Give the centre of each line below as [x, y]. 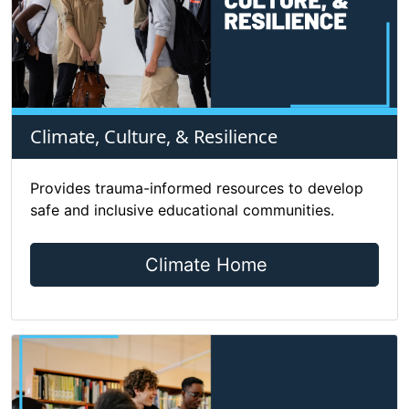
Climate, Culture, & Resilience [154, 136]
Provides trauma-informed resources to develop [197, 188]
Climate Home [206, 265]
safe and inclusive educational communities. [182, 210]
